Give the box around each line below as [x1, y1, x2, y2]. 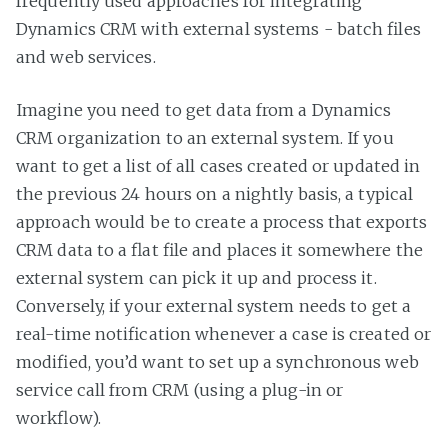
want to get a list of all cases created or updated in [16, 156, 421, 177]
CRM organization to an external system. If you [16, 128, 394, 149]
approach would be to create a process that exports [16, 212, 428, 233]
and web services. [16, 47, 156, 68]
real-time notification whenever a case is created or [16, 324, 432, 345]
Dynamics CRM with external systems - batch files [16, 19, 421, 40]
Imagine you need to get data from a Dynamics [16, 100, 392, 121]
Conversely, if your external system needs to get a [16, 296, 412, 317]
